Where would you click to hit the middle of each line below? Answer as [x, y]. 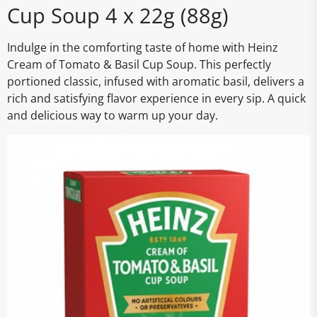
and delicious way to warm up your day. [113, 115]
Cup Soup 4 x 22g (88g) [118, 15]
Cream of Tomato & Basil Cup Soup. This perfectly [139, 64]
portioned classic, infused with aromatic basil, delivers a [156, 81]
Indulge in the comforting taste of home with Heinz [143, 47]
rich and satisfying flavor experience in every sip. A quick [156, 98]
